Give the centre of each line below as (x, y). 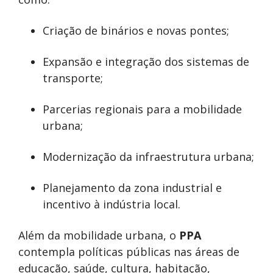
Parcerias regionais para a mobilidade (142, 109)
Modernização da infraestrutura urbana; (148, 157)
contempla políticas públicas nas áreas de (129, 252)
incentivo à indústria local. (112, 204)
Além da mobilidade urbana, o (99, 236)
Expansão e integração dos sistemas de (146, 62)
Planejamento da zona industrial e (132, 188)
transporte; (73, 78)
